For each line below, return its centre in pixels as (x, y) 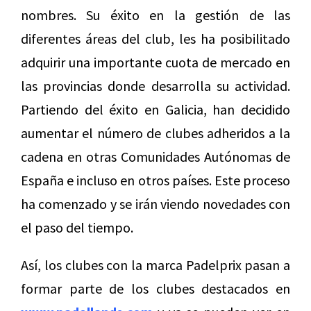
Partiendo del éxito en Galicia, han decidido (155, 109)
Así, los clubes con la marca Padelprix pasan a (155, 264)
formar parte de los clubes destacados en (155, 288)
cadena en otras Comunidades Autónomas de (155, 156)
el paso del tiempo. (77, 227)
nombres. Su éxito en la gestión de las (155, 15)
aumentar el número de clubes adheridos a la (155, 133)
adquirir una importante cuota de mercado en (155, 62)
